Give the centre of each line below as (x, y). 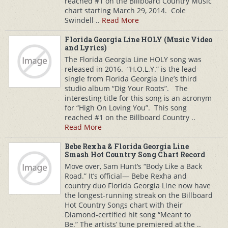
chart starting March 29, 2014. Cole (125, 10)
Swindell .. (83, 20)
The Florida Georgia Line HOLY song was (133, 59)
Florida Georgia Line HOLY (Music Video (138, 39)
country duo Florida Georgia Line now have (138, 186)
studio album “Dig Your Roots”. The (126, 88)
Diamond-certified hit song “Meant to (128, 215)
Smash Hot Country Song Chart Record (135, 154)
